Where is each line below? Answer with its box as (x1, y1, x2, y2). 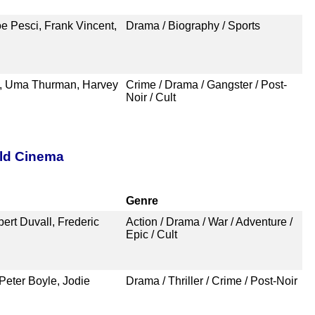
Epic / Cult (125, 228, 177, 240)
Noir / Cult (125, 91, 176, 103)
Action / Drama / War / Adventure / (125, 215, 292, 228)
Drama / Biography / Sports (125, 19, 260, 32)
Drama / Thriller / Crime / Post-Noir (125, 274, 297, 287)
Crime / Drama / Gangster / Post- (125, 78, 287, 91)
